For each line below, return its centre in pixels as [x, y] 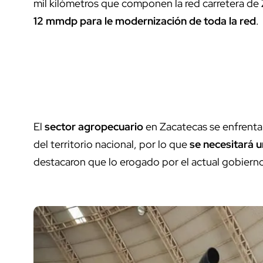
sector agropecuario [94, 127]
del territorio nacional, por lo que [110, 144]
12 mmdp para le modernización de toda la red [145, 21]
